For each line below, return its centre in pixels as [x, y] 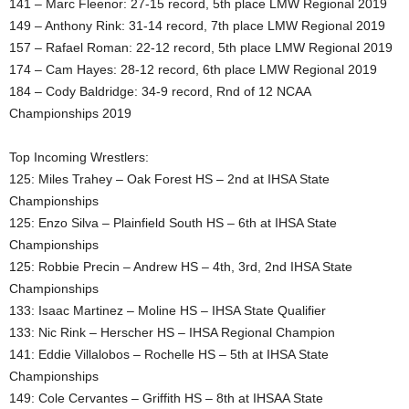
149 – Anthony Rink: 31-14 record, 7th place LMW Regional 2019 [197, 26]
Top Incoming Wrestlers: [79, 157]
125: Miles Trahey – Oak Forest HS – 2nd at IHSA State [169, 179]
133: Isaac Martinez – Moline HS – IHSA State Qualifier [168, 310]
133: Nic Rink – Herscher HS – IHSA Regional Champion [172, 332]
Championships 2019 [70, 113]
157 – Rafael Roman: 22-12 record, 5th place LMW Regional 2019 [201, 47]
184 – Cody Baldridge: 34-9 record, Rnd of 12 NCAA [160, 91]
